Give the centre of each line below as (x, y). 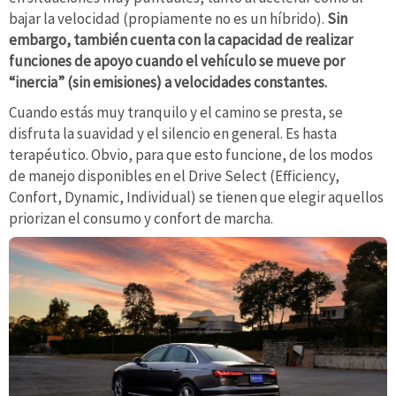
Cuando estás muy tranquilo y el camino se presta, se (176, 112)
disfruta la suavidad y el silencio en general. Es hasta (173, 133)
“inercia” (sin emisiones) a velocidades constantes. (168, 82)
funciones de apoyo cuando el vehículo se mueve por (177, 61)
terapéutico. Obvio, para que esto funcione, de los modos (191, 154)
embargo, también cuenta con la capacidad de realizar (181, 39)
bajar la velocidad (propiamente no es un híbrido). (168, 18)
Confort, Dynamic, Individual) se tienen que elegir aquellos (196, 197)
